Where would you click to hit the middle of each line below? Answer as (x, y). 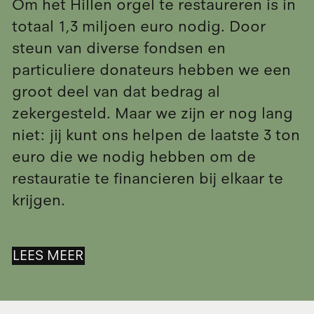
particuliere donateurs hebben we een (151, 70)
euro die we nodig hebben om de (134, 157)
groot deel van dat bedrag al (116, 92)
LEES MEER (48, 255)
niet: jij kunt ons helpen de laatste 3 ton (156, 136)
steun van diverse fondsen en (118, 49)
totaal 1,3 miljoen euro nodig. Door (138, 27)
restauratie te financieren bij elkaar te (147, 179)
